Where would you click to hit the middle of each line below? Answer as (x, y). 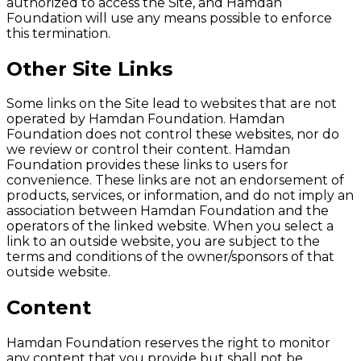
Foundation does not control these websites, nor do (173, 135)
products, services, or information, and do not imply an (180, 196)
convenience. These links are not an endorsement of (175, 180)
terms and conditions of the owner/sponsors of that (170, 257)
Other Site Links (89, 68)
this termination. (58, 33)
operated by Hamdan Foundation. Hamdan (145, 119)
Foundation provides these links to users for (147, 165)
